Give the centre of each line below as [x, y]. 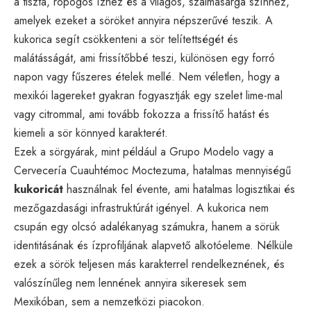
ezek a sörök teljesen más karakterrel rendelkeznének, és [149, 264]
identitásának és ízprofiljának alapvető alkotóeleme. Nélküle [153, 245]
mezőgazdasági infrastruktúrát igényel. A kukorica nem [141, 208]
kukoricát [39, 189]
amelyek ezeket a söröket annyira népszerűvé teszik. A [143, 20]
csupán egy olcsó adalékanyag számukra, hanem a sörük [147, 226]
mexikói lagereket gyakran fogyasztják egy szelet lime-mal [148, 95]
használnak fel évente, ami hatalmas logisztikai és [179, 189]
